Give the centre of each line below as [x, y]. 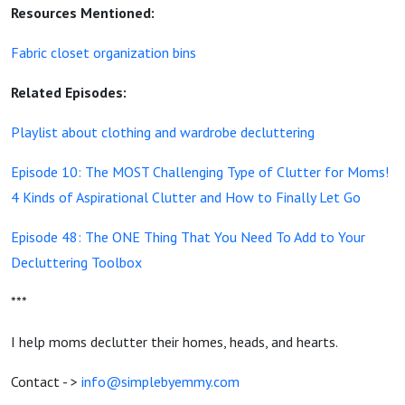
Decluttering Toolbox [76, 262]
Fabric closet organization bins [104, 52]
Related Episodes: [69, 92]
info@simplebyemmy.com [160, 381]
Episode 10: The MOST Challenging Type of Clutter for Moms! [200, 172]
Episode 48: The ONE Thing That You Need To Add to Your [188, 237]
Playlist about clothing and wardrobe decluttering [163, 132]
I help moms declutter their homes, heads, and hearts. [174, 342]
